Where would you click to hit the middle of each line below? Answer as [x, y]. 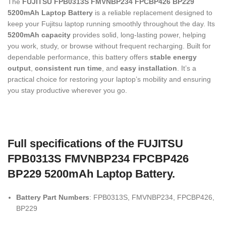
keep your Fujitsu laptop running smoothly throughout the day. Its [111, 24]
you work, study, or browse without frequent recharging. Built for [109, 46]
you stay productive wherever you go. [67, 90]
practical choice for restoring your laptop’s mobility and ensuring [109, 79]
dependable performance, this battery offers [79, 57]
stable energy [173, 57]
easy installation [149, 68]
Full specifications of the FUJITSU [95, 144]
